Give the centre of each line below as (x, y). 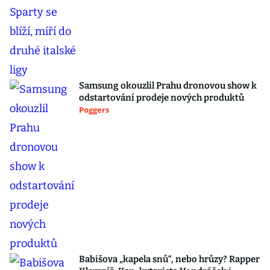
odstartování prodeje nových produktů (162, 98)
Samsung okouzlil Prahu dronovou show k (168, 86)
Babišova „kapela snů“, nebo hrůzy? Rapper (169, 259)
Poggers (94, 110)
